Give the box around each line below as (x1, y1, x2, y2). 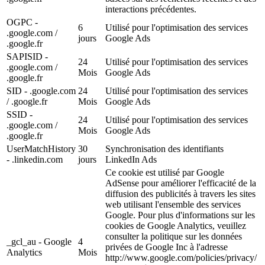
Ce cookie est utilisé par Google (105, 167, 224, 178)
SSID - (7, 109, 33, 120)
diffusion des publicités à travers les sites (105, 189, 256, 199)
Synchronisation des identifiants (105, 144, 224, 154)
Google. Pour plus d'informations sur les (105, 210, 255, 221)
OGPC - (7, 17, 38, 28)
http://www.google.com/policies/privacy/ (105, 253, 257, 263)
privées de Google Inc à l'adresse (105, 242, 228, 253)
